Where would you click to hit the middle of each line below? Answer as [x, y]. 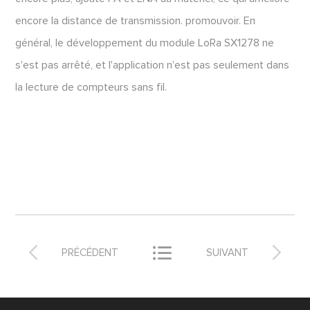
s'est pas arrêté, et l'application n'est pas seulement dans [153, 65]
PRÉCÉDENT [90, 253]
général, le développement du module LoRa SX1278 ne [145, 43]
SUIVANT [227, 253]
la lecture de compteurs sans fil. [91, 87]
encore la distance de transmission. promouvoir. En [136, 21]
